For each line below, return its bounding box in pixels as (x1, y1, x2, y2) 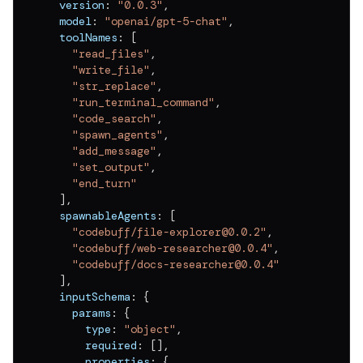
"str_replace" (72, 78, 156, 93)
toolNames (46, 29, 117, 45)
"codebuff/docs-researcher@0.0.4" (72, 256, 280, 271)
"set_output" (72, 159, 150, 174)
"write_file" (72, 62, 150, 77)
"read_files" (72, 45, 150, 61)
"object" (124, 321, 176, 336)
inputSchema (46, 288, 130, 304)
